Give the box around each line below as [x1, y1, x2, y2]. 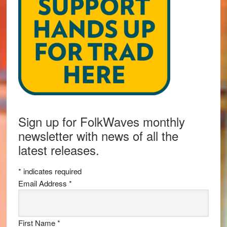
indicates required [21, 165, 82, 176]
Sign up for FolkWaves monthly [18, 112, 185, 130]
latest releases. [18, 140, 99, 159]
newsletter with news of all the [18, 126, 178, 144]
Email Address [18, 177, 69, 188]
